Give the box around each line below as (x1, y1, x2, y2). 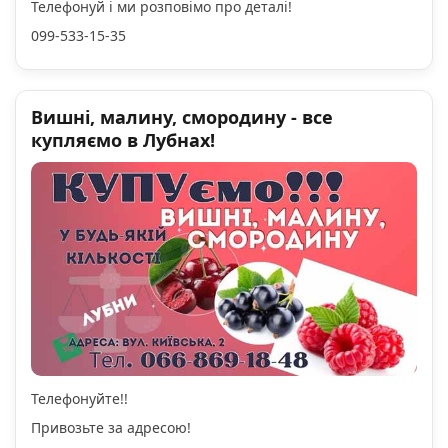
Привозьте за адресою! (31, 418, 191, 438)
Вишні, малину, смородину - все (31, 105, 333, 129)
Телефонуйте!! (31, 389, 128, 409)
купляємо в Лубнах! (31, 128, 215, 152)
